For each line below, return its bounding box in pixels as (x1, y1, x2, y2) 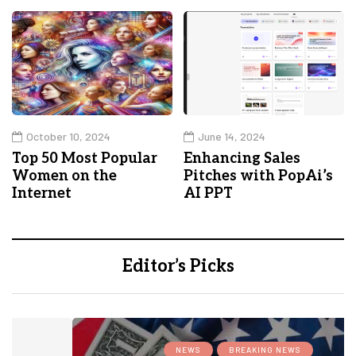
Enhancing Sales (184, 150, 300, 168)
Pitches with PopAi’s (184, 168, 333, 185)
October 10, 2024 (26, 130, 110, 144)
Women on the (12, 168, 117, 185)
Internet (12, 185, 72, 203)
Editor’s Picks (122, 256, 234, 277)
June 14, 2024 (198, 130, 265, 144)
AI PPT (184, 185, 233, 203)
